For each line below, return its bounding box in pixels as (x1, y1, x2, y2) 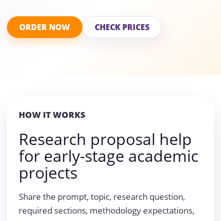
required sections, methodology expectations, (19, 205, 194, 217)
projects (19, 162, 77, 184)
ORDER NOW (19, 22, 70, 33)
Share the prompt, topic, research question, (19, 191, 185, 203)
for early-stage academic (19, 145, 198, 167)
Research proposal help (19, 128, 192, 150)
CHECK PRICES (95, 22, 149, 33)
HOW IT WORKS (19, 109, 85, 121)
